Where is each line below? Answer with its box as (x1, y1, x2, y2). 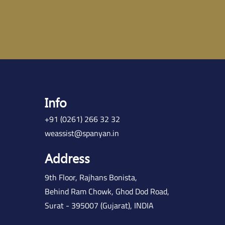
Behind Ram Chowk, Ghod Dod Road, (45, 185, 170, 197)
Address (45, 149, 90, 167)
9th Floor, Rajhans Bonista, (45, 171, 138, 183)
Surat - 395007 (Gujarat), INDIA (45, 199, 154, 211)
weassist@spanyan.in (45, 127, 120, 139)
